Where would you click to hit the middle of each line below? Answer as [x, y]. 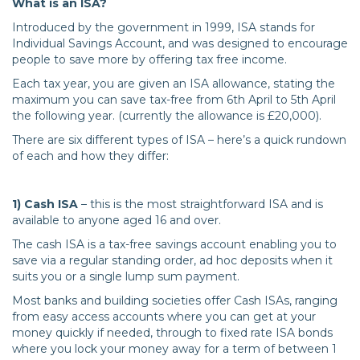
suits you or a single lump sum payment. [126, 277]
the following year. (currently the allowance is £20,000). [167, 116]
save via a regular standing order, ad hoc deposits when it [172, 261]
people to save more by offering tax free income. [149, 60]
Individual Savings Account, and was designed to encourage [180, 44]
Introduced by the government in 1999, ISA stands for [164, 28]
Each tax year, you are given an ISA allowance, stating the [174, 84]
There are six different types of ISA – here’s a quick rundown [179, 140]
